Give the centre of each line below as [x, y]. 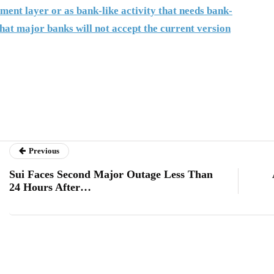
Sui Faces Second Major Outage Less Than [111, 174]
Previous [44, 151]
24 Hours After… [50, 187]
